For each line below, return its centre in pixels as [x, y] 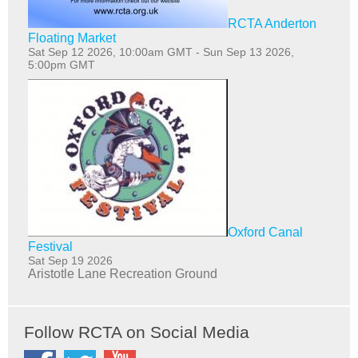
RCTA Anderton [272, 23]
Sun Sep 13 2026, [249, 52]
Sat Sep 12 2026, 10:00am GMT [110, 52]
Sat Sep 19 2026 [70, 260]
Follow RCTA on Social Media [137, 332]
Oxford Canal [265, 232]
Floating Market [72, 38]
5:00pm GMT [62, 64]
